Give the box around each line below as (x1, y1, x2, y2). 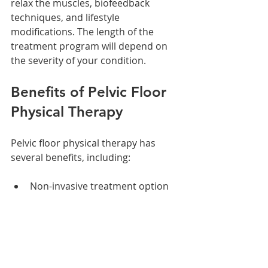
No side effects (30, 194, 97, 208)
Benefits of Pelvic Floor (11, 83, 170, 101)
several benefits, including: (11, 151, 130, 165)
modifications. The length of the (11, 25, 156, 39)
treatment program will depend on (11, 39, 170, 53)
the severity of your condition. (11, 54, 146, 68)
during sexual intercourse (30, 251, 146, 265)
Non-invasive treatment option (30, 179, 169, 193)
